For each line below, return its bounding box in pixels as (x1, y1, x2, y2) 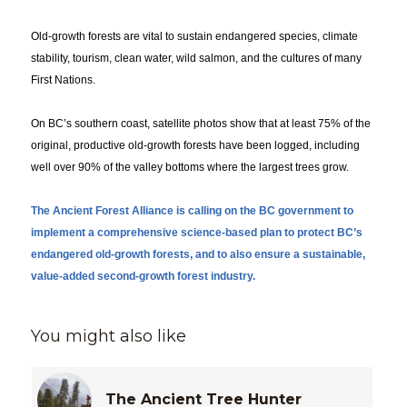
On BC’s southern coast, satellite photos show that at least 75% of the (30, 117, 371, 131)
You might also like (30, 326, 186, 347)
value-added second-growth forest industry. (30, 270, 255, 283)
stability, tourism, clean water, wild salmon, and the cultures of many (30, 52, 362, 65)
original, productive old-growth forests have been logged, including (30, 139, 360, 153)
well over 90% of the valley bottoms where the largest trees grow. (30, 161, 349, 174)
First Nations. (30, 74, 95, 87)
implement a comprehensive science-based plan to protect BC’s (30, 226, 362, 240)
